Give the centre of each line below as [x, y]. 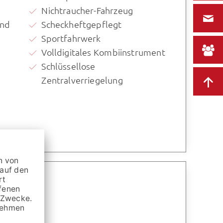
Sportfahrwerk [71, 38]
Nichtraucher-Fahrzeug [87, 10]
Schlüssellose [68, 66]
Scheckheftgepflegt [82, 24]
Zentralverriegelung [82, 80]
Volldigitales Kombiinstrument [103, 52]
